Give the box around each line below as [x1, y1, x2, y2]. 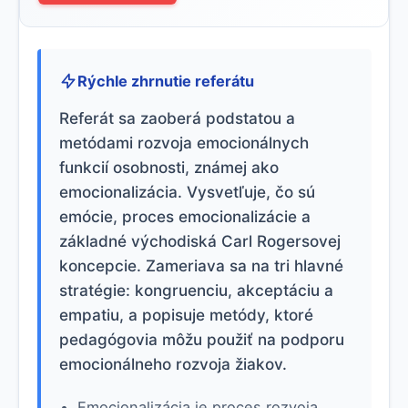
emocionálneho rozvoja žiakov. [59, 354, 287, 373]
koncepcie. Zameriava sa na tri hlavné [59, 256, 343, 275]
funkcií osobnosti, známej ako [59, 158, 279, 177]
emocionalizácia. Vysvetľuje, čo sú [59, 182, 315, 201]
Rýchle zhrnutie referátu [77, 72, 254, 90]
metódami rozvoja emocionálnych [59, 133, 309, 152]
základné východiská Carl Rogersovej [59, 231, 341, 250]
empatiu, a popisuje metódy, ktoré [59, 305, 313, 324]
